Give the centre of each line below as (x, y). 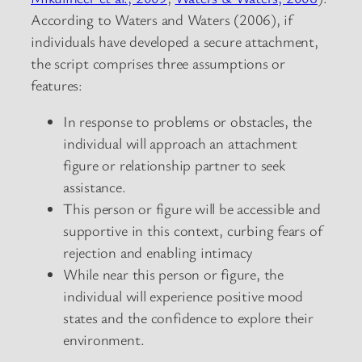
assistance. (95, 187)
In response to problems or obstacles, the (187, 122)
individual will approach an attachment (180, 143)
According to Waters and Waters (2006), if (162, 19)
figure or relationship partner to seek (174, 165)
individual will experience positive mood (183, 296)
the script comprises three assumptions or (158, 63)
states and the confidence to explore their (188, 318)
